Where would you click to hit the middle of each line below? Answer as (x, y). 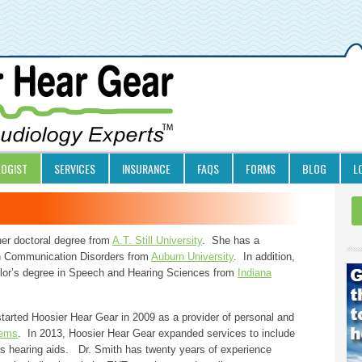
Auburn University (192, 257)
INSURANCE (146, 168)
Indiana (255, 273)
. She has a (231, 240)
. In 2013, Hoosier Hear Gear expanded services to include (156, 333)
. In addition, (264, 257)
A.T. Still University (157, 240)
